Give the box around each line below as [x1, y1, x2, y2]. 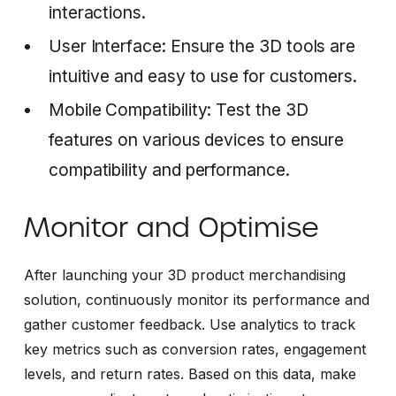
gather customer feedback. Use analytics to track [23, 315, 355, 333]
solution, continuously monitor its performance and [23, 290, 369, 308]
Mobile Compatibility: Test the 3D [48, 98, 308, 120]
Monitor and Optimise [23, 209, 319, 245]
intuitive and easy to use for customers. [48, 65, 358, 87]
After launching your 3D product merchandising [23, 265, 346, 284]
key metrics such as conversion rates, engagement [23, 339, 366, 358]
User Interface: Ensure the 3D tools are [48, 34, 356, 57]
